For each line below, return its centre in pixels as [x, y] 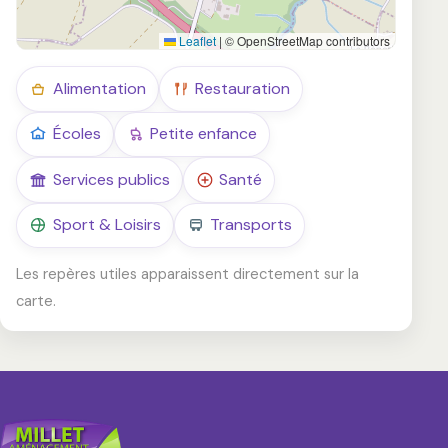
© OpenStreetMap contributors [306, 41]
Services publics [111, 179]
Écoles [76, 134]
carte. [36, 300]
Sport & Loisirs [106, 225]
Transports [251, 225]
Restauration [243, 88]
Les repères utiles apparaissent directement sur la [187, 273]
